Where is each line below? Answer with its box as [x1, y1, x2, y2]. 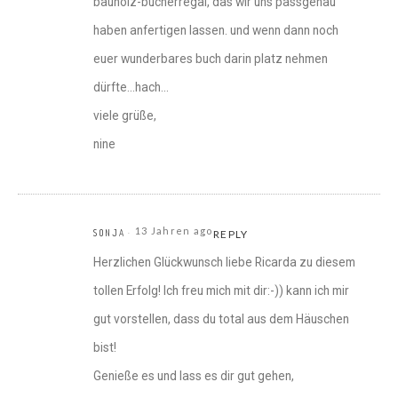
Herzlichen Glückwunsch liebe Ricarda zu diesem [93, 255, 355, 270]
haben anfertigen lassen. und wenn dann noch [93, 23, 338, 38]
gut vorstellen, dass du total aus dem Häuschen [93, 312, 349, 327]
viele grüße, [93, 108, 156, 123]
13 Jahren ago [134, 225, 213, 237]
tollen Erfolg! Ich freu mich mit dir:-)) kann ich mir [93, 283, 349, 298]
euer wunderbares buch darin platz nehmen [93, 52, 328, 67]
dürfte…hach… [93, 80, 169, 95]
